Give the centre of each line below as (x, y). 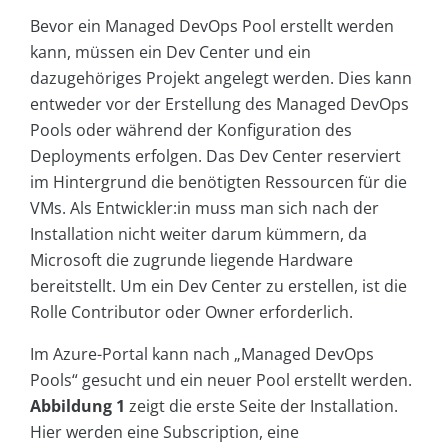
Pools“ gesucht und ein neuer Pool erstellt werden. (221, 379)
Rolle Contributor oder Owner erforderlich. (191, 311)
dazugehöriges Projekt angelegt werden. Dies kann (221, 77)
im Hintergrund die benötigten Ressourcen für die (218, 181)
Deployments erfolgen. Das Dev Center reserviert (215, 155)
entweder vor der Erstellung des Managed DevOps (219, 103)
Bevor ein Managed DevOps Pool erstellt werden (212, 25)
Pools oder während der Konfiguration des (191, 129)
